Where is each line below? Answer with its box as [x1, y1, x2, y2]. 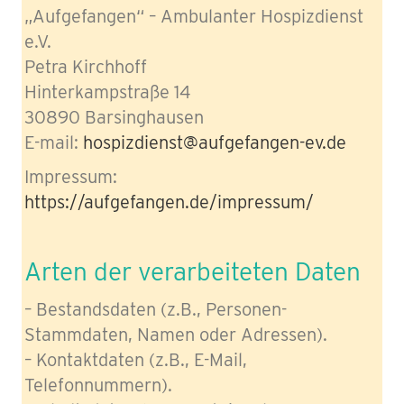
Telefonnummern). [24, 373, 172, 396]
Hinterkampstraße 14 [24, 81, 191, 103]
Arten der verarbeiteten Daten [24, 256, 361, 287]
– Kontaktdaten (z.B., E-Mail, [24, 348, 247, 371]
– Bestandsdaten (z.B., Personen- [24, 298, 287, 320]
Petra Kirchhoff [24, 56, 147, 78]
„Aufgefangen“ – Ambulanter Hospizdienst [24, 5, 363, 27]
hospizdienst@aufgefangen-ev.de [83, 132, 346, 153]
